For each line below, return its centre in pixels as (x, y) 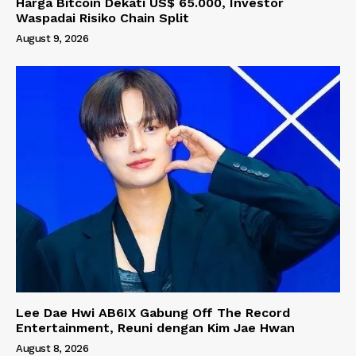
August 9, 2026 (52, 38)
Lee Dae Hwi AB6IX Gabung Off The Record (153, 313)
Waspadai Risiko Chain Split (103, 17)
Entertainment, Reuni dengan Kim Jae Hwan (155, 328)
